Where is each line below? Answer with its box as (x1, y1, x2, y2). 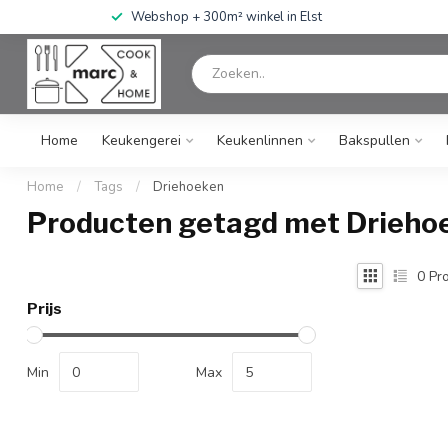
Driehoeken (153, 178, 224, 196)
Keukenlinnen (217, 131, 303, 150)
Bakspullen (339, 131, 410, 150)
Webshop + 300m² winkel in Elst (130, 8, 322, 26)
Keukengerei (102, 131, 181, 150)
